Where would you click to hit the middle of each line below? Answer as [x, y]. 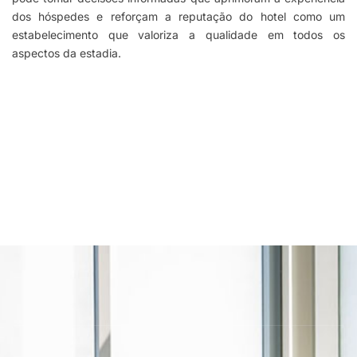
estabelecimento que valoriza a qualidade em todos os [178, 35]
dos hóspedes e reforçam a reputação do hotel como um [178, 17]
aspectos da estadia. [67, 53]
